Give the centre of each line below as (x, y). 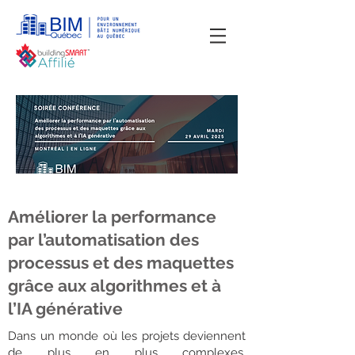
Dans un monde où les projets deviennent (127, 336)
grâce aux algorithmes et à (115, 286)
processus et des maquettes (121, 263)
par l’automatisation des (103, 240)
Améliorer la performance (112, 217)
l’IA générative (65, 309)
